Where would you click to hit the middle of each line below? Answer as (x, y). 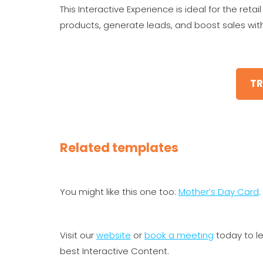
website (114, 235)
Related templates (119, 147)
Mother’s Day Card (219, 191)
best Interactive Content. (114, 251)
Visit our (78, 235)
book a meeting (179, 235)
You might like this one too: (119, 191)
